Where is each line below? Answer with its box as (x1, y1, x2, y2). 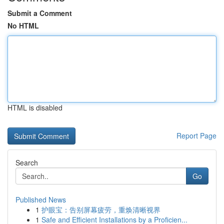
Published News (15, 194, 66, 204)
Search (15, 157, 38, 167)
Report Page (176, 130, 216, 140)
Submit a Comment (7, 8, 72, 18)
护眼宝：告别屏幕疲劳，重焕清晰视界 (41, 204, 160, 214)
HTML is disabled (7, 102, 62, 112)
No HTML (7, 20, 39, 30)
